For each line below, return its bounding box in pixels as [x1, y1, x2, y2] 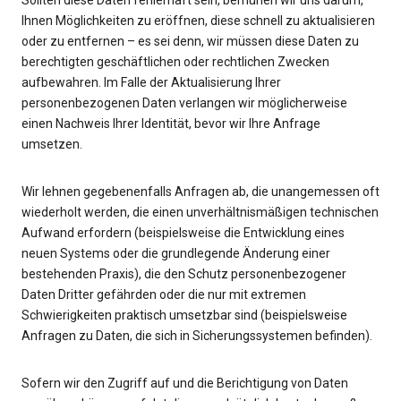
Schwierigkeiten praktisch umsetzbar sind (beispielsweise [21, 308, 347, 323]
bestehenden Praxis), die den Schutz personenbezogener [21, 267, 346, 282]
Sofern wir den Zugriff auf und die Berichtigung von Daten [21, 376, 348, 391]
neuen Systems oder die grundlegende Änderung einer [21, 246, 330, 261]
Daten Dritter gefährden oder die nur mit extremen [21, 287, 306, 303]
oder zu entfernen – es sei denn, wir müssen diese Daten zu [21, 34, 359, 49]
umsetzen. [21, 137, 82, 152]
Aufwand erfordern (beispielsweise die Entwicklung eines [21, 226, 345, 241]
